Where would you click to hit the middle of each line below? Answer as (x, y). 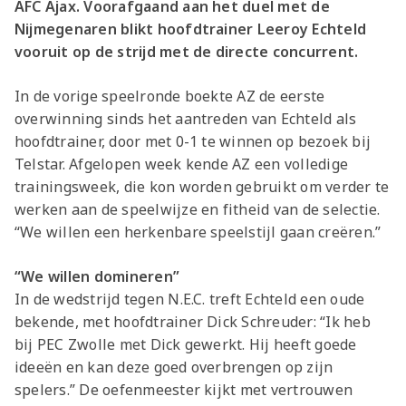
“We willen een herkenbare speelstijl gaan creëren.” (200, 232)
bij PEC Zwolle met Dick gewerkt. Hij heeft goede (186, 345)
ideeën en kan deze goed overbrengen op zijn (174, 367)
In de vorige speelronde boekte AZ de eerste (170, 97)
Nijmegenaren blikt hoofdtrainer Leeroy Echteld (191, 29)
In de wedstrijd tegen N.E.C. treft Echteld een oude (190, 300)
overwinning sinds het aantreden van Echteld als (186, 119)
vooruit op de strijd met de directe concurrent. (187, 52)
